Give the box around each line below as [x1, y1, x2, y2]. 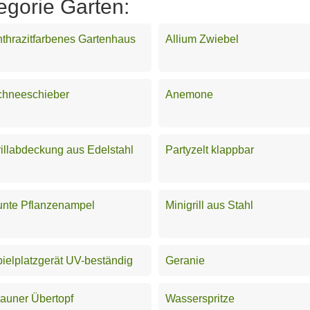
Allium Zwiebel [165, 33, 239, 45]
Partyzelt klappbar [165, 143, 254, 156]
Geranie [165, 254, 205, 266]
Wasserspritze [165, 292, 235, 304]
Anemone [165, 88, 213, 100]
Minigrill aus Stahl [165, 199, 253, 211]
